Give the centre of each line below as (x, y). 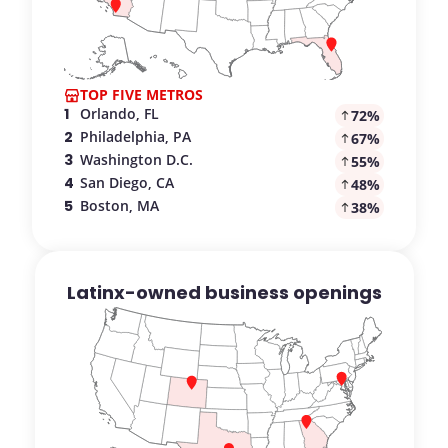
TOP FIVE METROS (141, 95)
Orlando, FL (119, 113)
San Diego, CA (127, 182)
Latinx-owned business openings (224, 292)
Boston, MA (119, 205)
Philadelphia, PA (135, 136)
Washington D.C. (136, 159)
